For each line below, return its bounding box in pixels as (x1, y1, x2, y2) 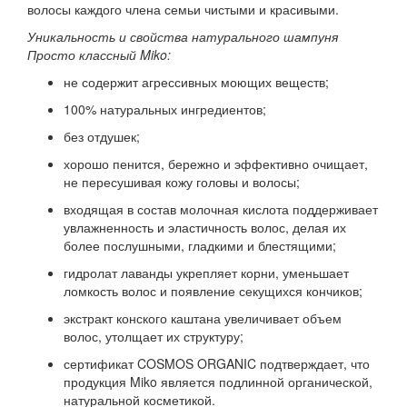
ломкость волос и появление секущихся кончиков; (64, 281, 362, 300)
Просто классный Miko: (27, 45, 171, 64)
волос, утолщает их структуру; (64, 326, 243, 345)
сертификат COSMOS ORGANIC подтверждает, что (64, 353, 370, 372)
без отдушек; (64, 126, 140, 145)
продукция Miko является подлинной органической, (64, 372, 372, 391)
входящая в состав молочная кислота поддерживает (64, 199, 378, 218)
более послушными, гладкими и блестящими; (64, 235, 336, 254)
